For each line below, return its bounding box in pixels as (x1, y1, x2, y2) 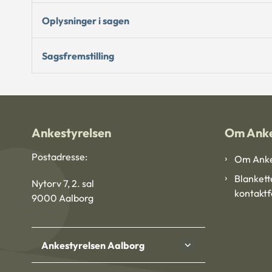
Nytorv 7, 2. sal (32, 177, 94, 190)
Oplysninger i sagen (42, 14, 129, 27)
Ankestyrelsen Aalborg (41, 239, 144, 251)
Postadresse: (32, 151, 87, 163)
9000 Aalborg (32, 192, 93, 205)
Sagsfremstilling (42, 49, 114, 62)
